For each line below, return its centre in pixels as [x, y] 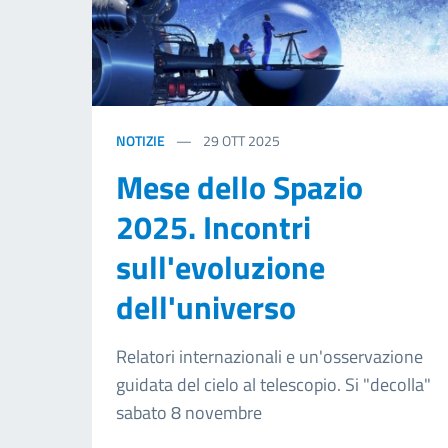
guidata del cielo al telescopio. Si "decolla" [273, 385]
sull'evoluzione [220, 267]
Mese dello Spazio [239, 187]
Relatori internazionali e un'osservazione [269, 357]
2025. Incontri [213, 227]
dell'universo [206, 307]
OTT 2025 [251, 141]
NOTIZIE [140, 141]
